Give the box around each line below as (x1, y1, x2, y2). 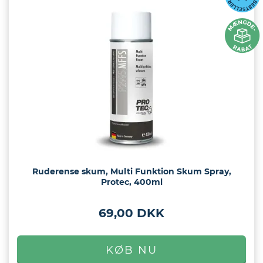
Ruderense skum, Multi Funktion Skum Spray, (32, 166, 231, 177)
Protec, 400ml (100, 177, 163, 188)
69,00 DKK (99, 206, 164, 221)
